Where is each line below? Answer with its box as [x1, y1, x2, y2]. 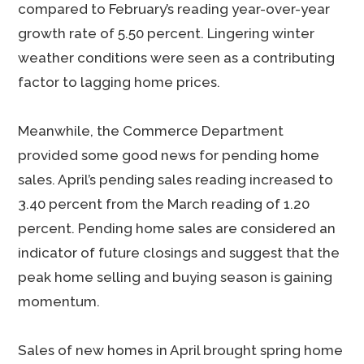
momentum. [18, 293, 101, 310]
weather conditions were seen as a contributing [18, 50, 336, 66]
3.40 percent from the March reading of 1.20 [18, 196, 310, 212]
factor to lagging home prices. [18, 74, 221, 90]
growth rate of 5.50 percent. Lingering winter [18, 25, 315, 41]
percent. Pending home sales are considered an [18, 220, 336, 236]
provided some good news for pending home [18, 147, 320, 163]
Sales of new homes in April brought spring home [18, 342, 344, 358]
